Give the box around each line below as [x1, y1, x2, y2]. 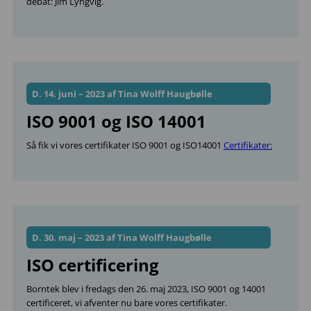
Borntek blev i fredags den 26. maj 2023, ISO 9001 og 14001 [26, 283, 266, 295]
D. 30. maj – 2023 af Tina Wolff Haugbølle [32, 231, 212, 244]
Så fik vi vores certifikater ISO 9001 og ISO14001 [26, 139, 224, 151]
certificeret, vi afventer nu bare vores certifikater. [26, 296, 227, 309]
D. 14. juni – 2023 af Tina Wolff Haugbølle [32, 87, 212, 100]
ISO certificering [26, 253, 159, 276]
